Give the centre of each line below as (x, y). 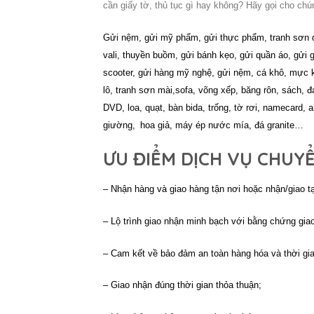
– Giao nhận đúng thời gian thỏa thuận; (182, 285)
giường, (121, 125)
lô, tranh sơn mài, (139, 90)
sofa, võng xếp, (208, 90)
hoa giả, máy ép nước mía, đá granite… (222, 125)
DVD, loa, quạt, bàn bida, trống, (169, 107)
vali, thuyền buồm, (142, 55)
